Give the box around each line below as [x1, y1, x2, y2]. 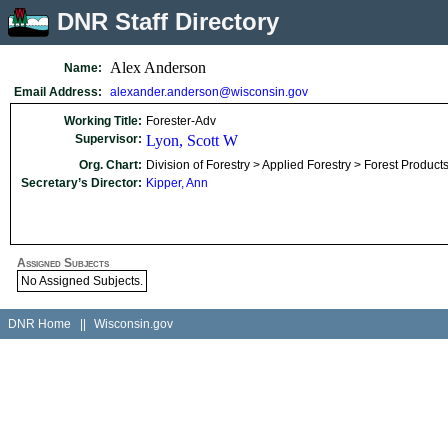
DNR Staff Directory [57, 8, 279, 35]
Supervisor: [75, 132, 142, 146]
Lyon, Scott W [146, 132, 238, 149]
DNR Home [8, 317, 71, 331]
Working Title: [64, 114, 142, 128]
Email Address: [14, 85, 102, 99]
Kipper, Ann [146, 176, 208, 190]
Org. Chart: [79, 158, 142, 172]
